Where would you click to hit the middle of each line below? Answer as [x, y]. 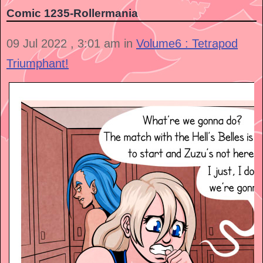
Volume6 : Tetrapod [187, 44]
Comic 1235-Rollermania [72, 14]
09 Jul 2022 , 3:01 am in [71, 44]
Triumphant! [38, 64]
